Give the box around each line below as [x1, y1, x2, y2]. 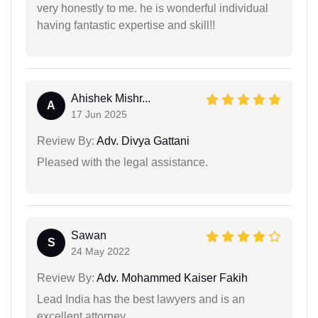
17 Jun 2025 [71, 108, 127, 120]
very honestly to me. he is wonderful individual [37, 1, 268, 14]
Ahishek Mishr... [71, 92, 150, 104]
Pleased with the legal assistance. [37, 155, 208, 168]
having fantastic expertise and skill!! [37, 18, 215, 31]
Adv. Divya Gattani [94, 134, 190, 147]
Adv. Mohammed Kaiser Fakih [94, 271, 248, 284]
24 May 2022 [71, 245, 130, 257]
